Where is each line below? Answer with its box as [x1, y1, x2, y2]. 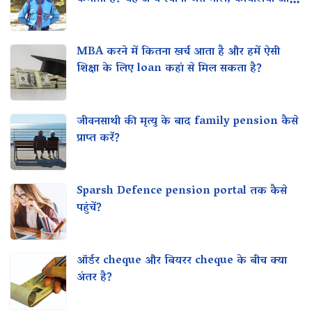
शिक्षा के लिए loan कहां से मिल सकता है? [77, 58, 262, 79]
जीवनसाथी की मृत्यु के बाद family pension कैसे [77, 111, 298, 132]
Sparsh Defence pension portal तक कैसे [77, 180, 287, 202]
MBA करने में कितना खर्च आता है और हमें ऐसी [77, 41, 280, 63]
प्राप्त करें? [77, 128, 120, 149]
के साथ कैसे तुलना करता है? [77, 6, 198, 26]
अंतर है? [77, 267, 112, 288]
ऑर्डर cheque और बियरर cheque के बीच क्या [77, 250, 287, 272]
